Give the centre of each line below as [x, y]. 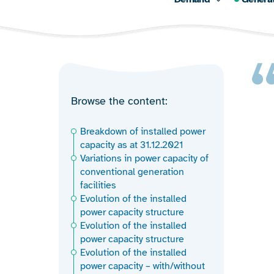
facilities [98, 186]
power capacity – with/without [143, 266]
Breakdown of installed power [143, 132]
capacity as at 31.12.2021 [131, 145]
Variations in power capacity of [144, 159]
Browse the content [118, 101]
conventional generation [132, 172]
